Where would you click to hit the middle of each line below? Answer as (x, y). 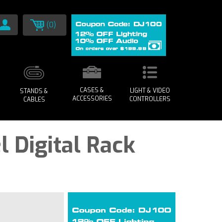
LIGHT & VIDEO (150, 91)
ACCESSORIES (92, 99)
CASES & (92, 90)
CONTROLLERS (150, 99)
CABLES (34, 100)
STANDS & (34, 91)
